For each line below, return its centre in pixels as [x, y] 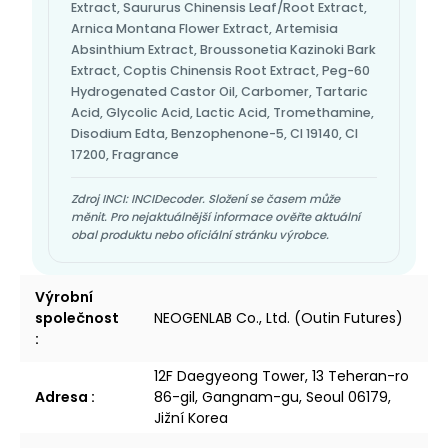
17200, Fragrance [125, 155]
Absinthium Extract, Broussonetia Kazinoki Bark [223, 50]
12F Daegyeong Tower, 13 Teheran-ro [281, 376]
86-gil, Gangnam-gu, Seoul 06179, [272, 397]
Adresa [63, 397]
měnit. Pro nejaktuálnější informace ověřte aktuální [215, 217]
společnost [77, 318]
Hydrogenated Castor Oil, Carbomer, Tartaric [219, 92]
